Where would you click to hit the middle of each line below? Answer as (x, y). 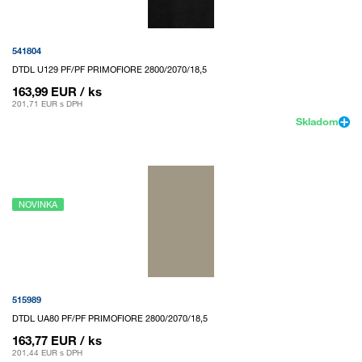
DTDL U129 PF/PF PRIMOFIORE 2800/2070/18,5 (109, 69)
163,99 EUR (44, 91)
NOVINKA (38, 204)
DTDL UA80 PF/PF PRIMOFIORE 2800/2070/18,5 (110, 319)
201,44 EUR (35, 353)
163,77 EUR (44, 341)
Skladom (317, 121)
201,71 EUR (35, 103)
